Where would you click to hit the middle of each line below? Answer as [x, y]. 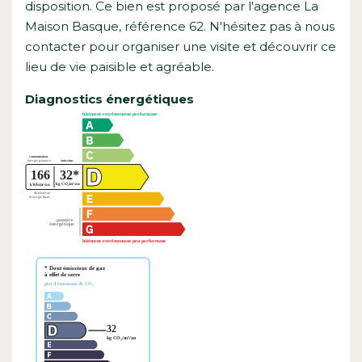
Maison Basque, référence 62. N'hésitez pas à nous [180, 26]
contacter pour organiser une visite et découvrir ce [181, 46]
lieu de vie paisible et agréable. [120, 66]
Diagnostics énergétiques [109, 99]
